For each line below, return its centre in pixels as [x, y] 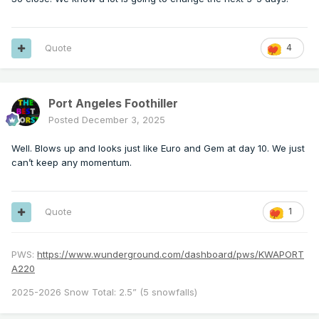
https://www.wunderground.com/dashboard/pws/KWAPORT [171, 255]
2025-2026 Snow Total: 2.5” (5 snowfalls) [104, 292]
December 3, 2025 [124, 120]
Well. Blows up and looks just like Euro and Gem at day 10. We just [158, 148]
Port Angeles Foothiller [113, 104]
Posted [65, 120]
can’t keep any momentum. [73, 163]
